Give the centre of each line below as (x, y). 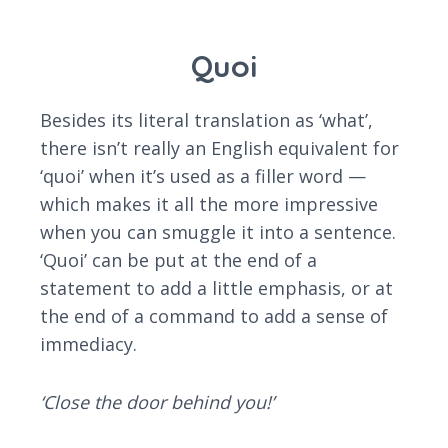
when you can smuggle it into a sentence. (218, 232)
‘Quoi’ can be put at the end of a (178, 260)
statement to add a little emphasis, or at (216, 288)
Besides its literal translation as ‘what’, (206, 120)
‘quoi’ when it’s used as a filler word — (203, 176)
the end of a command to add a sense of (214, 316)
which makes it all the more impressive (209, 204)
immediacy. (88, 344)
